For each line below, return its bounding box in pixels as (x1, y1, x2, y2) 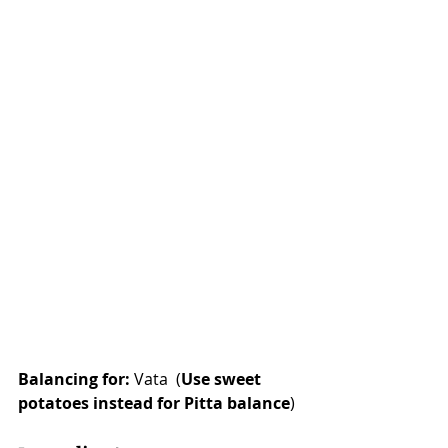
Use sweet (181, 368, 265, 391)
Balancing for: (18, 368, 130, 391)
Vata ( (130, 368, 181, 391)
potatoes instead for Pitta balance (18, 392, 290, 415)
